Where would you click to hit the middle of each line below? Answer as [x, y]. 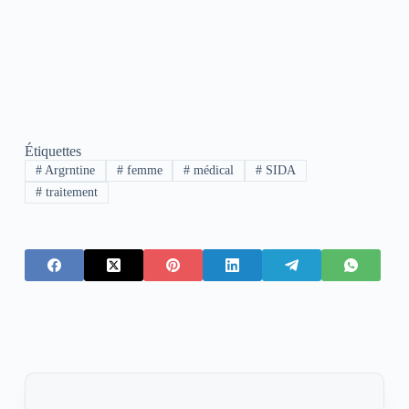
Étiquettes [52, 151]
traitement [69, 193]
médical [212, 170]
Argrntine [68, 170]
